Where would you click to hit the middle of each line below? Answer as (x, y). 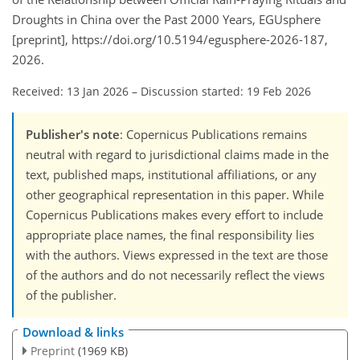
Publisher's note (73, 135)
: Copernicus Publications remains (213, 135)
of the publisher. (71, 295)
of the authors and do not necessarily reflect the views (175, 275)
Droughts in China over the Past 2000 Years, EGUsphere (166, 20)
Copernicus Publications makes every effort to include (174, 215)
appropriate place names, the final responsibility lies (170, 235)
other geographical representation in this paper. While (175, 195)
